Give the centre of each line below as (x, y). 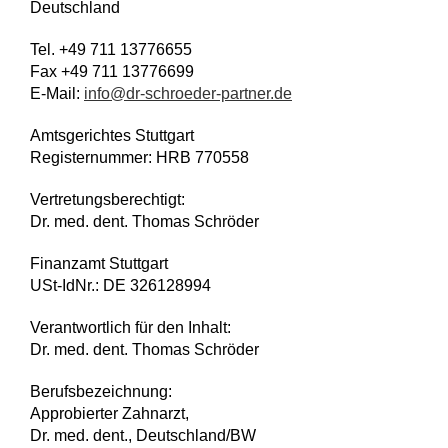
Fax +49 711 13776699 (112, 71)
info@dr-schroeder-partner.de (188, 93)
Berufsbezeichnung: (101, 391)
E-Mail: (57, 93)
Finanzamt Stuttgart (99, 263)
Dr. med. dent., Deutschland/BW (143, 435)
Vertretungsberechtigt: (107, 199)
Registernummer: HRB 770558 (139, 157)
